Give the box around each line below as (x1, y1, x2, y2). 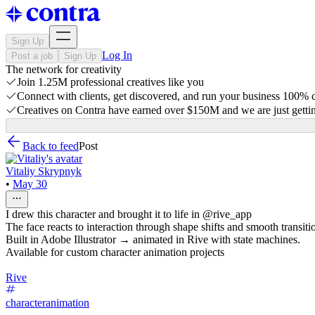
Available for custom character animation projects (6, 246, 224, 258)
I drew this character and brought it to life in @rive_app (6, 208, 252, 220)
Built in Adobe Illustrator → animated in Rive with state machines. (6, 233, 300, 245)
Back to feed (22, 140, 79, 152)
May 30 (13, 178, 47, 190)
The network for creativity (6, 63, 122, 75)
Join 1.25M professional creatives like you (17, 76, 204, 88)
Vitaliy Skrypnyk (6, 165, 82, 177)
